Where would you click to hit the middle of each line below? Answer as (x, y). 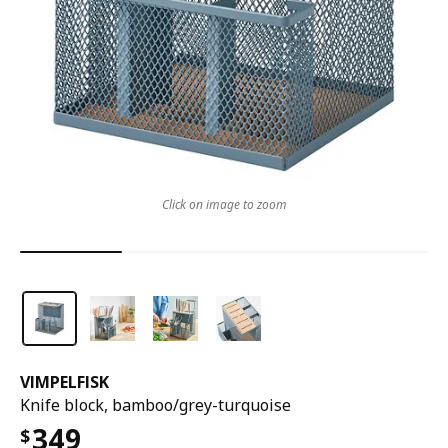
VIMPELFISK (64, 382)
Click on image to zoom (224, 204)
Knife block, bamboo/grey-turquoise (155, 405)
